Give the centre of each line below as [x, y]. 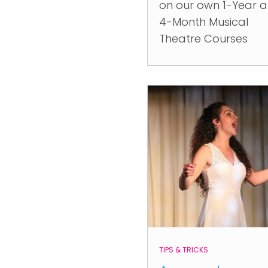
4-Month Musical [204, 22]
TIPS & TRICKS [184, 250]
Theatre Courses [203, 39]
